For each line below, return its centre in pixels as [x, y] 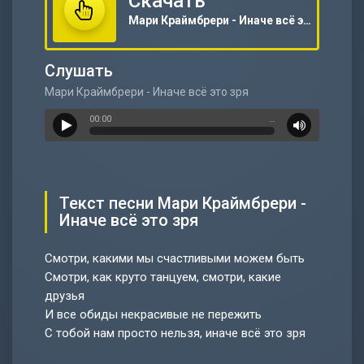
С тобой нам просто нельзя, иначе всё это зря [175, 333]
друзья [65, 296]
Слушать [79, 71]
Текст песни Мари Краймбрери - [183, 203]
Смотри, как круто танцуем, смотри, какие [163, 277]
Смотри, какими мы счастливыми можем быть [175, 258]
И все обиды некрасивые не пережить [153, 314]
